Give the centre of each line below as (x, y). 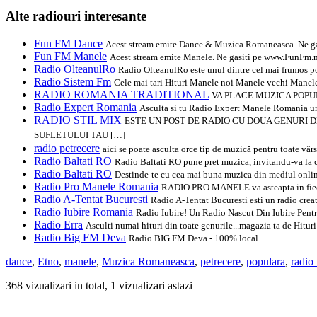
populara (266, 262)
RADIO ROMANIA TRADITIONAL (121, 95)
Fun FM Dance (68, 44)
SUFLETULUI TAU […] (80, 136)
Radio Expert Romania (85, 108)
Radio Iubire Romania (83, 212)
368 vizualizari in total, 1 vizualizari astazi (99, 286)
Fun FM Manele (70, 57)
